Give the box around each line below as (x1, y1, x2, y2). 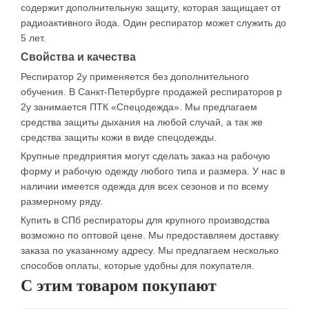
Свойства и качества (21, 51, 136, 63)
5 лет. (21, 32, 46, 44)
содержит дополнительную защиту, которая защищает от (21, 2, 281, 14)
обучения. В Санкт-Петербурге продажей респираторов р (21, 86, 282, 98)
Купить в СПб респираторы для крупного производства (21, 215, 270, 226)
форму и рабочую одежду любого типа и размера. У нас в (21, 166, 285, 177)
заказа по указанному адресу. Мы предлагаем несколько (21, 245, 279, 257)
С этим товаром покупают (21, 277, 217, 295)
